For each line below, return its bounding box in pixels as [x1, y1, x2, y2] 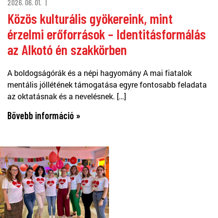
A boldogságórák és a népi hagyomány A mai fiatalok [7, 67, 192, 78]
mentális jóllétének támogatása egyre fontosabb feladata [7, 79, 207, 90]
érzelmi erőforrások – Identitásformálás [7, 25, 206, 42]
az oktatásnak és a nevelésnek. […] [7, 91, 126, 101]
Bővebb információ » [7, 109, 80, 121]
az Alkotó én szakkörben [7, 40, 127, 58]
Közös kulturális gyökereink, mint [7, 9, 173, 27]
